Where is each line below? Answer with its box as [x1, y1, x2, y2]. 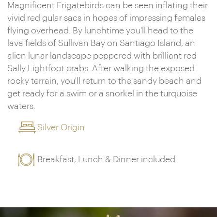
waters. [7, 102, 35, 110]
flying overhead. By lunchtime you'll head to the [7, 26, 193, 35]
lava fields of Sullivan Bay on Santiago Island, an [7, 39, 195, 47]
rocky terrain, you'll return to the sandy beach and [7, 77, 201, 85]
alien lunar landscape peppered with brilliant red [7, 51, 197, 60]
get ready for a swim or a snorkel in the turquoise [7, 89, 197, 98]
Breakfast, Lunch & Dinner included [37, 155, 176, 164]
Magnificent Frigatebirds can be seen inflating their [7, 1, 208, 10]
